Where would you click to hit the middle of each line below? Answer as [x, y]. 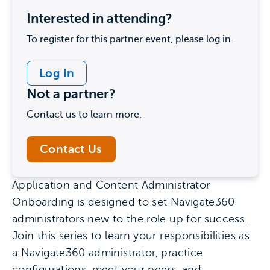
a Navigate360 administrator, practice [108, 253]
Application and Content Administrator [111, 185]
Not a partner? [71, 94]
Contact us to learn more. [84, 115]
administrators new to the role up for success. [130, 219]
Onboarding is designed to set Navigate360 [124, 202]
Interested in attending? [99, 18]
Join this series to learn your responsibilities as [131, 236]
